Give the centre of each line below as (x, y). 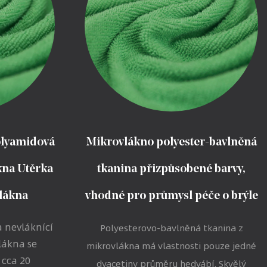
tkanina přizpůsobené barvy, (171, 170)
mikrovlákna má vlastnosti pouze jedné (171, 246)
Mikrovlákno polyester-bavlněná (171, 143)
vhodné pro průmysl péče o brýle (171, 196)
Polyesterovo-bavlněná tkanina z (171, 228)
